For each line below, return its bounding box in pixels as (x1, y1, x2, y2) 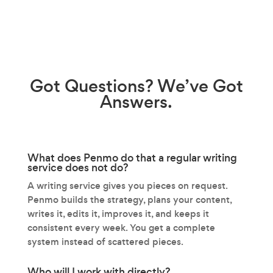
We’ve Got (153, 74, 243, 98)
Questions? (64, 74, 154, 98)
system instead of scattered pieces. (27, 235, 183, 248)
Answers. (100, 90, 173, 114)
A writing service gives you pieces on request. (27, 179, 227, 192)
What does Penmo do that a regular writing (27, 150, 237, 165)
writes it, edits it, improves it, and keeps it (27, 207, 209, 220)
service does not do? (27, 160, 129, 175)
